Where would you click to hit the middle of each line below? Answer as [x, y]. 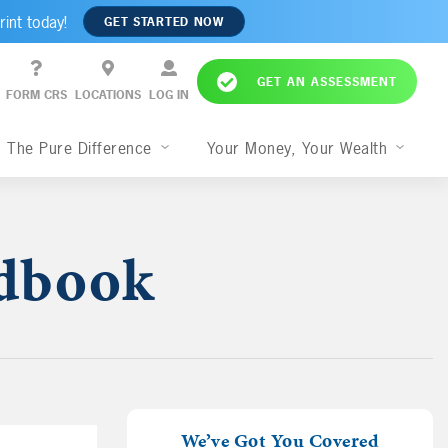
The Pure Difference [82, 148]
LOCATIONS [107, 95]
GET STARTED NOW [164, 21]
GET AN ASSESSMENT [326, 81]
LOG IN [168, 95]
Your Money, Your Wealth [299, 148]
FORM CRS [36, 95]
